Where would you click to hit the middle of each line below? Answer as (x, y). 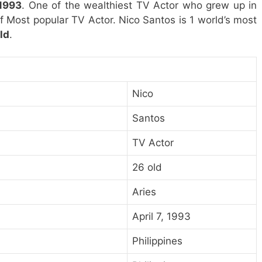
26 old (147, 168)
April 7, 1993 (161, 217)
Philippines (157, 241)
